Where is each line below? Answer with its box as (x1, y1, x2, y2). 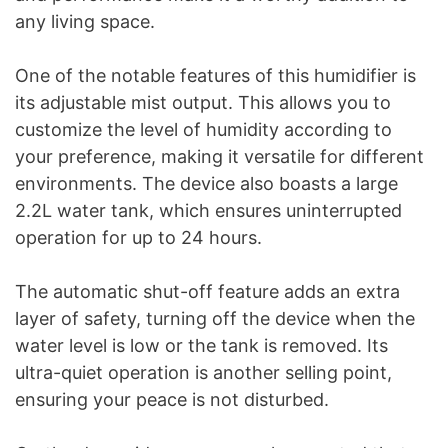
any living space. (15, 10, 155, 32)
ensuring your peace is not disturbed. (15, 388, 329, 410)
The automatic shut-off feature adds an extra (15, 280, 400, 302)
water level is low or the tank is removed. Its (15, 334, 388, 356)
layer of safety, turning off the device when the (15, 307, 415, 329)
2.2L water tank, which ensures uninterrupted (15, 199, 402, 221)
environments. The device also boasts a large (15, 172, 398, 194)
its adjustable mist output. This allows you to (15, 91, 391, 113)
